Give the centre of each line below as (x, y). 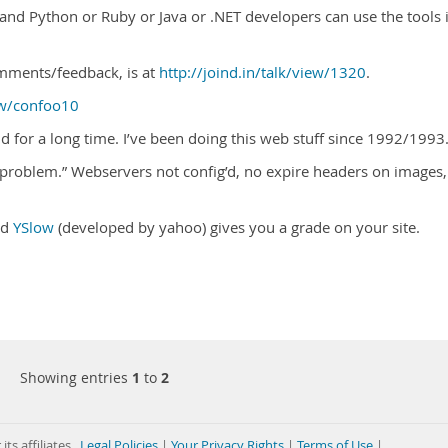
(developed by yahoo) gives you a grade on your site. (237, 227)
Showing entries (75, 377)
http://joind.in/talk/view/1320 (262, 72)
